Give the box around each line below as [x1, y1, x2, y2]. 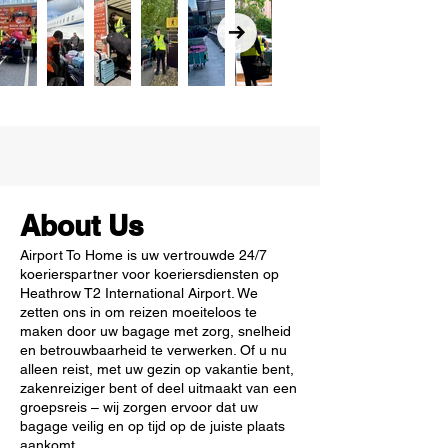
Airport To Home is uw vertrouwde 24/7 [20, 247, 267, 263]
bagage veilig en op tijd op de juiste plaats [20, 418, 285, 434]
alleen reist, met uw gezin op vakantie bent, [20, 361, 294, 377]
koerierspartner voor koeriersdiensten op [20, 266, 279, 282]
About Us [20, 209, 144, 242]
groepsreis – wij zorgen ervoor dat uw [20, 399, 258, 415]
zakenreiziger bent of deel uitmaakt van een [20, 380, 297, 396]
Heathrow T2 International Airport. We [20, 285, 258, 301]
